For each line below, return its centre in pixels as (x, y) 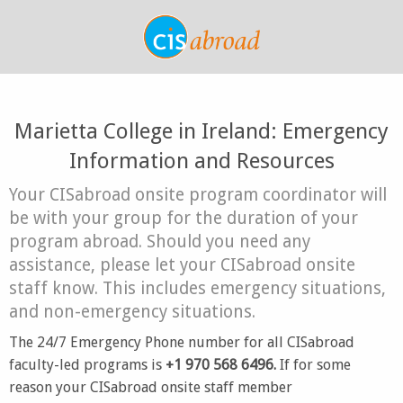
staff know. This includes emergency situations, (197, 288)
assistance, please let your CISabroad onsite (182, 265)
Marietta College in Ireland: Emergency (201, 131)
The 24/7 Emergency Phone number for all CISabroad (182, 342)
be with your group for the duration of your (184, 218)
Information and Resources (201, 161)
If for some (313, 365)
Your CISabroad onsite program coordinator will (198, 195)
